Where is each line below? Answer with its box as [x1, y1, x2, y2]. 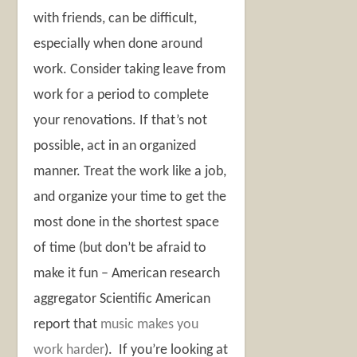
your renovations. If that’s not [33, 113, 208, 129]
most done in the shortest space [33, 215, 220, 231]
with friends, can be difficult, [33, 11, 198, 27]
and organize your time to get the [33, 190, 227, 206]
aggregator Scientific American [33, 292, 211, 308]
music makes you [100, 317, 199, 333]
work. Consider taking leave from [33, 62, 226, 78]
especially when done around [33, 37, 203, 53]
